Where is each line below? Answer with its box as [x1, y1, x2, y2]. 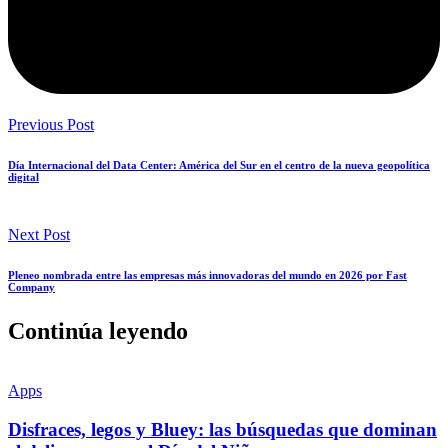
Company [8, 280, 55, 293]
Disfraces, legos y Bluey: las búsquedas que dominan [8, 419, 437, 441]
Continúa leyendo [8, 317, 188, 344]
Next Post [8, 225, 70, 243]
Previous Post [8, 115, 94, 133]
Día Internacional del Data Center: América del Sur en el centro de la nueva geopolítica [8, 158, 430, 171]
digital [8, 170, 39, 183]
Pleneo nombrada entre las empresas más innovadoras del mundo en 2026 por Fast [8, 268, 407, 281]
